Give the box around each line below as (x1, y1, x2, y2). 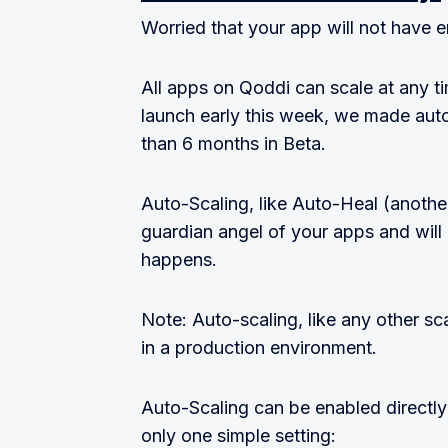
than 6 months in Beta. (141, 133, 326, 155)
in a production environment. (141, 337, 377, 359)
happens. (141, 249, 217, 271)
